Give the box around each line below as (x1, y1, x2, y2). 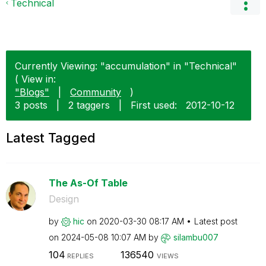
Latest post (194, 216, 237, 226)
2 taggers (68, 99, 110, 111)
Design (48, 193, 79, 205)
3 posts (15, 99, 47, 111)
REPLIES (65, 251, 94, 260)
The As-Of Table (48, 177, 128, 189)
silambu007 (173, 232, 218, 242)
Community (70, 86, 121, 98)
